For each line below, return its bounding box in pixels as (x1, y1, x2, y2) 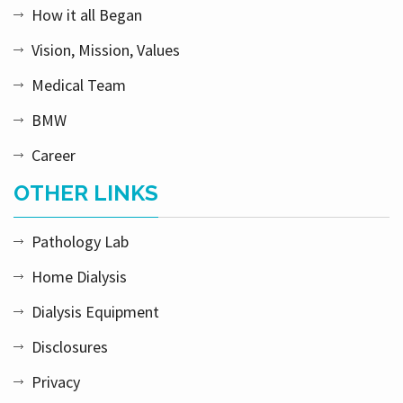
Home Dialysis (31, 266, 127, 288)
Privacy (31, 372, 80, 393)
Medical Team (31, 75, 126, 96)
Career (31, 145, 76, 166)
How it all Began (31, 4, 142, 26)
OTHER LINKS (13, 180, 158, 207)
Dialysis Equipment (31, 301, 159, 323)
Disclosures (31, 336, 108, 358)
